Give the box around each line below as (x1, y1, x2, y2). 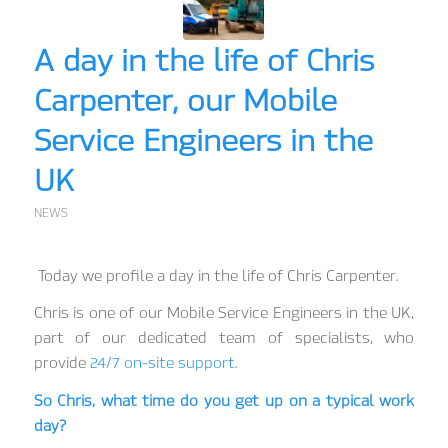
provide (33, 354, 90, 373)
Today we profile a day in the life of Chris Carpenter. (37, 266, 398, 285)
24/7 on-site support (89, 354, 235, 373)
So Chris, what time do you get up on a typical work (33, 391, 415, 410)
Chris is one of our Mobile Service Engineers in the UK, (33, 304, 415, 323)
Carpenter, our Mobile (33, 82, 337, 118)
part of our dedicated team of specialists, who (33, 329, 415, 348)
